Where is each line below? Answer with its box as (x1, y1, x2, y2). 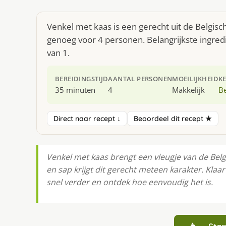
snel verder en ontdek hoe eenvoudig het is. (46, 176, 213, 188)
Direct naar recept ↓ (53, 114, 121, 123)
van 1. (47, 47, 70, 59)
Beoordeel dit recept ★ (134, 114, 212, 123)
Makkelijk (172, 85, 205, 95)
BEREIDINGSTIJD (55, 74, 108, 83)
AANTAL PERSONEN (108, 74, 173, 83)
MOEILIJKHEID (172, 74, 219, 83)
